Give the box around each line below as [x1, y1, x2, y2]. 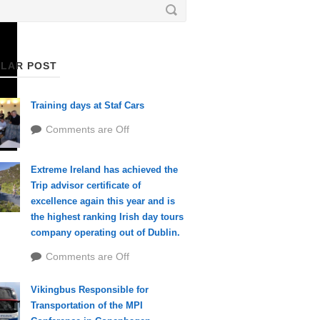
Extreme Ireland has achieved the [30, 164, 178, 175]
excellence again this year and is [30, 196, 175, 206]
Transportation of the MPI [30, 300, 143, 311]
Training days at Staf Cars [30, 100, 144, 111]
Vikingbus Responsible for [30, 284, 149, 295]
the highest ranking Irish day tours [30, 211, 184, 222]
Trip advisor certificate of [30, 180, 141, 191]
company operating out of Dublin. [30, 227, 180, 238]
